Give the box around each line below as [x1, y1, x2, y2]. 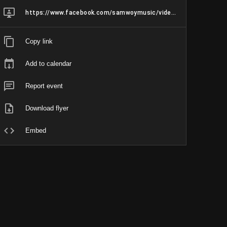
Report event [25, 82, 63, 90]
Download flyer [25, 104, 69, 112]
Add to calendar [25, 60, 72, 67]
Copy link [25, 37, 53, 45]
